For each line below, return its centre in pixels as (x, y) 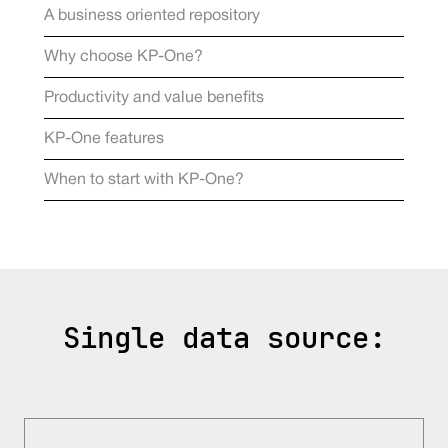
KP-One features (104, 139)
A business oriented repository (152, 16)
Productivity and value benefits (154, 98)
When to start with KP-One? (144, 180)
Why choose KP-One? (123, 57)
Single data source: (224, 338)
